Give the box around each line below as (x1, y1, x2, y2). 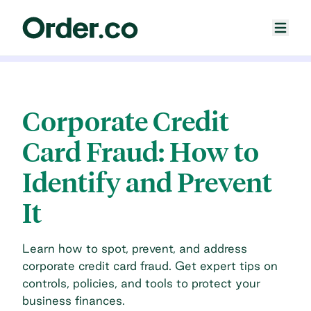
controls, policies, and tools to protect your (22, 276, 260, 289)
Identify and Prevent (22, 166, 272, 199)
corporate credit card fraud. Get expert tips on (22, 258, 278, 272)
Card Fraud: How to (22, 135, 259, 169)
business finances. (22, 293, 125, 307)
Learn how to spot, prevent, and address (22, 241, 247, 255)
